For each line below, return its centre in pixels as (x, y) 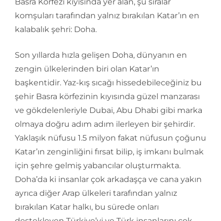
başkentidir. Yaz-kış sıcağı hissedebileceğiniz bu (108, 83)
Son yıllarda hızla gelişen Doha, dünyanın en (101, 55)
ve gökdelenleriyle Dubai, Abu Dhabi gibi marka (109, 110)
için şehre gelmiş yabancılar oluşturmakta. (98, 166)
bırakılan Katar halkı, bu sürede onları (87, 207)
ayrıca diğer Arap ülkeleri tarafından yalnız (96, 193)
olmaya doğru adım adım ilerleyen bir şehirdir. (105, 124)
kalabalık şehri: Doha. (56, 29)
